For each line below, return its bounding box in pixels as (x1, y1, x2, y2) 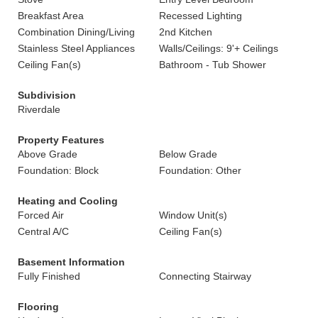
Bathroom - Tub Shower (159, 59, 266, 70)
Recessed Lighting (159, 10, 242, 21)
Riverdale (18, 104, 60, 115)
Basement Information (18, 256, 125, 268)
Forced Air (18, 209, 64, 221)
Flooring (18, 301, 59, 312)
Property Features (18, 134, 104, 146)
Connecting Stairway (159, 270, 251, 282)
